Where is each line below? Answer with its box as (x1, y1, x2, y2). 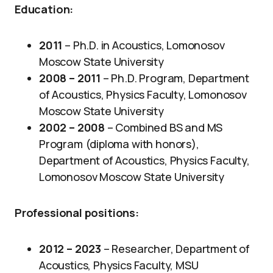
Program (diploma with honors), (39, 136, 199, 152)
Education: (15, 2, 76, 17)
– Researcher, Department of (101, 241, 250, 257)
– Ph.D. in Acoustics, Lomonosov (62, 38, 225, 53)
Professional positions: (15, 205, 139, 221)
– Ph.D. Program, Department (101, 71, 249, 86)
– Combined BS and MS (105, 120, 223, 135)
